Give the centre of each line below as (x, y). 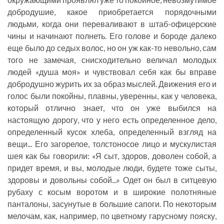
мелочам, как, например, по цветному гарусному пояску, (112, 216)
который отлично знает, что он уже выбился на (112, 108)
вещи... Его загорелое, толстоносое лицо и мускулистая (112, 144)
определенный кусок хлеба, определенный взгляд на (112, 132)
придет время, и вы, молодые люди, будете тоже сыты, (112, 168)
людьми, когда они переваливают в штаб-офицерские (112, 24)
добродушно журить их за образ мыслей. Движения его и (112, 84)
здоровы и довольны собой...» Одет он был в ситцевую (112, 180)
